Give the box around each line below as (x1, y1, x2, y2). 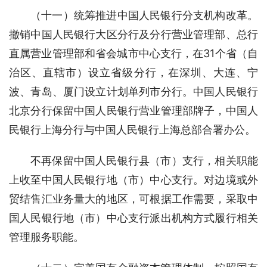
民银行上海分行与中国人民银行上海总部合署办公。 (9, 123, 256, 136)
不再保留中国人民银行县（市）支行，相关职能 (30, 154, 258, 167)
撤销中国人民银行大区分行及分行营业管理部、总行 (9, 28, 258, 41)
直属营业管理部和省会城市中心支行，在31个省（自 (9, 47, 258, 60)
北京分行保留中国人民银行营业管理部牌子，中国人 (9, 104, 258, 117)
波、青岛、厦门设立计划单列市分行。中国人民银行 (9, 85, 258, 98)
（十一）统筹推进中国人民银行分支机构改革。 (30, 9, 258, 21)
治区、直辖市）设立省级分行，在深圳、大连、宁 (9, 66, 258, 79)
